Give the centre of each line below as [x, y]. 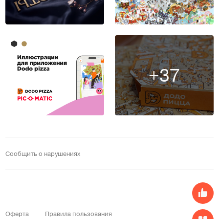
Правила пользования [79, 213]
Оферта [17, 213]
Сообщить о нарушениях [43, 153]
